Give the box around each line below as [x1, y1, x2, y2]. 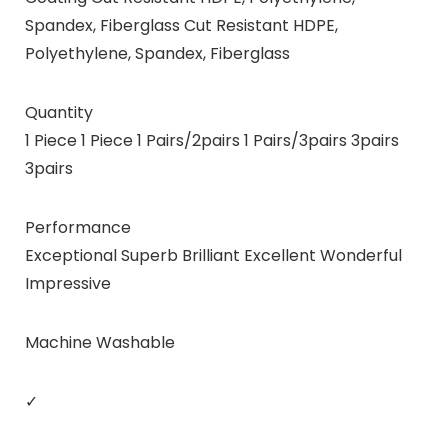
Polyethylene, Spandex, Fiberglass [24, 41, 290, 65]
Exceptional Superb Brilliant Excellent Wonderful [24, 243, 402, 267]
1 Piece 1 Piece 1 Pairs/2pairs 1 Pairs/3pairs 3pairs [24, 128, 399, 152]
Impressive [24, 271, 111, 295]
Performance [24, 215, 131, 239]
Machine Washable [24, 330, 175, 354]
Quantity [24, 100, 93, 124]
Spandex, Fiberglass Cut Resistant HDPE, [24, 13, 338, 37]
